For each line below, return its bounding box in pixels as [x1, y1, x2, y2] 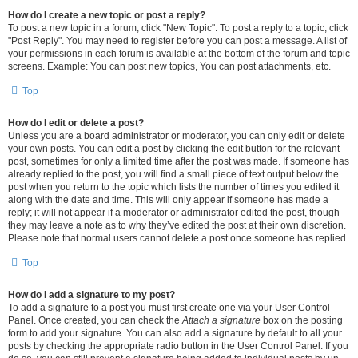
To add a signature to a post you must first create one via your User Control [8, 302, 330, 313]
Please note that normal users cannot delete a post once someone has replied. [8, 233, 348, 244]
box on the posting [261, 315, 343, 326]
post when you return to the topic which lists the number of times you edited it [8, 181, 339, 193]
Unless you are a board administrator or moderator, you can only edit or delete [8, 130, 345, 141]
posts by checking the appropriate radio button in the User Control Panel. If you [8, 340, 348, 352]
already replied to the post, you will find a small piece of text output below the [8, 169, 339, 180]
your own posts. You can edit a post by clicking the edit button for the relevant [8, 143, 340, 154]
